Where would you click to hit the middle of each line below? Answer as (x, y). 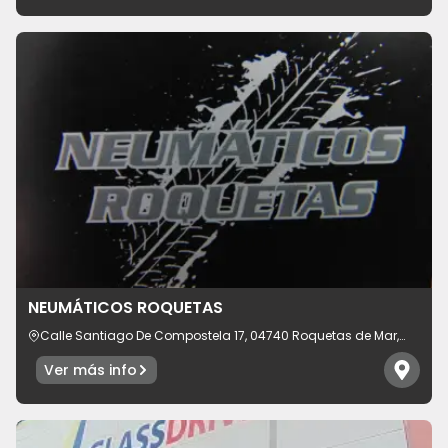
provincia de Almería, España (130, 351)
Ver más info (90, 369)
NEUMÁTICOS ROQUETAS (125, 307)
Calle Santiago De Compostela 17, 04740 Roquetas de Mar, (219, 335)
